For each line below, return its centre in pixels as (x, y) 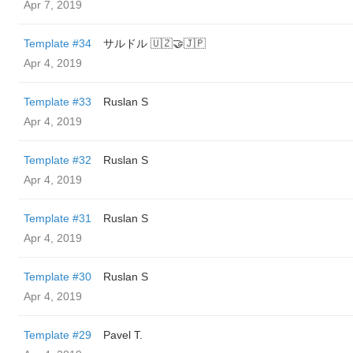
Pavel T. (123, 335)
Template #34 (58, 43)
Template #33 (58, 102)
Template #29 (58, 335)
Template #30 (58, 277)
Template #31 (58, 218)
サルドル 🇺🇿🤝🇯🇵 (154, 43)
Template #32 (58, 160)
